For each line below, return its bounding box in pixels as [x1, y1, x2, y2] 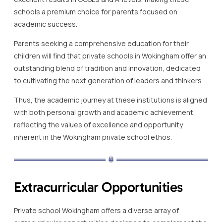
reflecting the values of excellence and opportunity [14, 119, 183, 129]
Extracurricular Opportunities [14, 178, 183, 195]
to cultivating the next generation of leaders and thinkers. [14, 75, 203, 85]
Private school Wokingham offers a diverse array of [14, 205, 179, 215]
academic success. [14, 19, 77, 29]
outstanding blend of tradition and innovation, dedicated [14, 63, 201, 73]
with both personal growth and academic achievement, [14, 107, 195, 117]
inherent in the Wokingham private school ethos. [14, 132, 172, 142]
